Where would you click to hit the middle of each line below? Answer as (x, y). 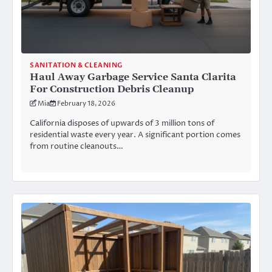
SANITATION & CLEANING (76, 65)
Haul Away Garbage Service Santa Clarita (133, 77)
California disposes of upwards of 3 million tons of (122, 123)
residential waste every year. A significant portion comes (135, 134)
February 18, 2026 (86, 103)
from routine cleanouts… (76, 146)
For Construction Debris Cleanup (112, 89)
